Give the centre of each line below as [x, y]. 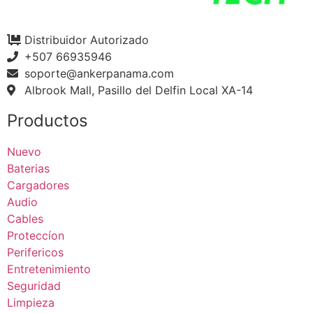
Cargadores [38, 185]
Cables [25, 218]
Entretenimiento [49, 269]
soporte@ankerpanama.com [99, 73]
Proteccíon [36, 235]
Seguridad [34, 285]
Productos [48, 120]
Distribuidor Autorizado [87, 39]
